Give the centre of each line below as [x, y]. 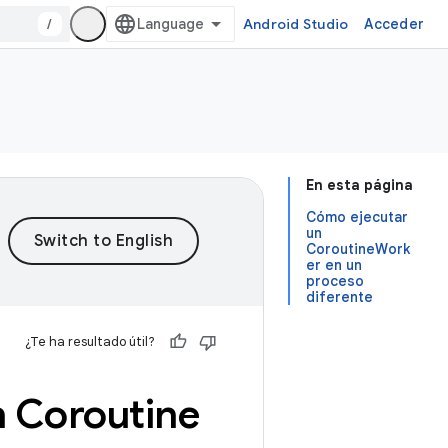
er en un [334, 265]
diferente [339, 297]
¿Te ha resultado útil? [90, 341]
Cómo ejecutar [357, 217]
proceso [335, 281]
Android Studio [295, 24]
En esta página [359, 185]
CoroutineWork [358, 249]
